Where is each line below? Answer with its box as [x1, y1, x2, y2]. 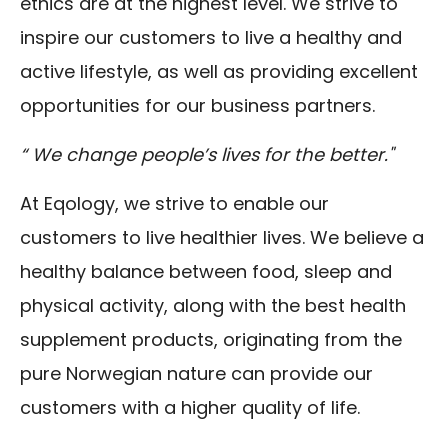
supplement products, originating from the [20, 327, 402, 353]
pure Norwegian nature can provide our [20, 361, 373, 387]
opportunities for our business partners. [20, 93, 375, 119]
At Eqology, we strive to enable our [20, 191, 329, 217]
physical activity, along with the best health [20, 293, 406, 319]
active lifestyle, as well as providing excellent [20, 59, 418, 85]
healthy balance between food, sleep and [20, 259, 392, 285]
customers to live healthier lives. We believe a [20, 225, 424, 251]
